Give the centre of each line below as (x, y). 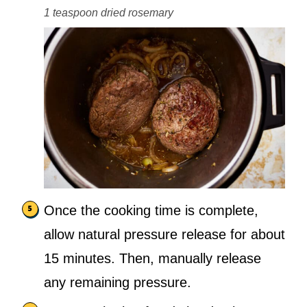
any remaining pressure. (118, 282)
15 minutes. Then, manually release (152, 258)
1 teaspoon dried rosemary (109, 13)
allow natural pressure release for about (164, 234)
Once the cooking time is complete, (151, 210)
